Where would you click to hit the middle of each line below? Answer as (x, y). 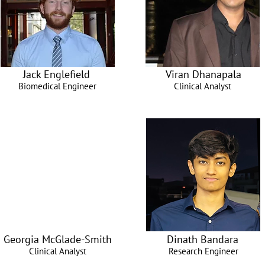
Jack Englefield (56, 74)
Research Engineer (203, 251)
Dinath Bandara (202, 239)
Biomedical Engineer (57, 86)
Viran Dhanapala (203, 74)
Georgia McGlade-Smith (57, 239)
